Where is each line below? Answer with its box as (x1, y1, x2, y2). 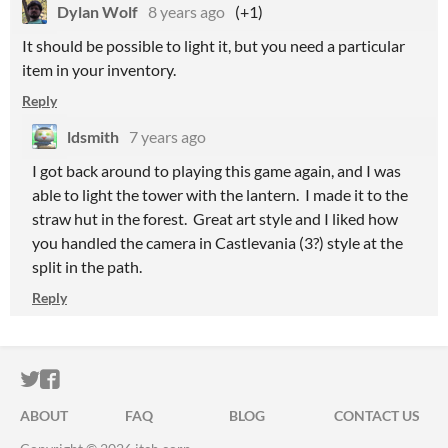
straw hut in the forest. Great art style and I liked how (32, 209, 398, 228)
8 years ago (148, 2, 225, 21)
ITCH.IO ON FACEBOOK (59, 368, 277, 391)
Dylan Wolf (57, 2, 138, 21)
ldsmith (67, 127, 119, 146)
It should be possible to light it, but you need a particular (22, 36, 405, 55)
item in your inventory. (22, 60, 176, 79)
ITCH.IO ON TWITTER (39, 368, 237, 391)
